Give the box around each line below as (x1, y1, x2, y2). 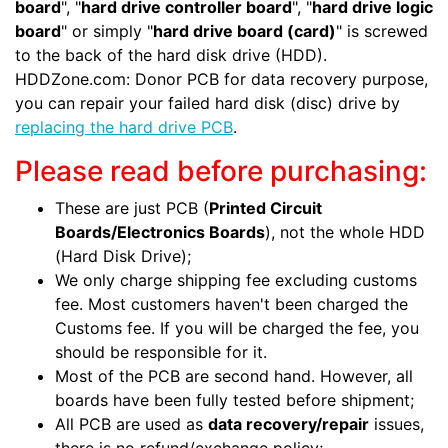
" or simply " (61, 20, 153, 41)
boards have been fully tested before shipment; (55, 389, 414, 410)
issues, (369, 413, 424, 434)
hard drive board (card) (153, 20, 336, 41)
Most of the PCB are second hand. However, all (55, 365, 413, 386)
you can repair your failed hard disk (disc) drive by (15, 92, 400, 113)
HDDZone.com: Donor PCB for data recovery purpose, (15, 68, 428, 89)
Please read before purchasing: (15, 153, 427, 188)
